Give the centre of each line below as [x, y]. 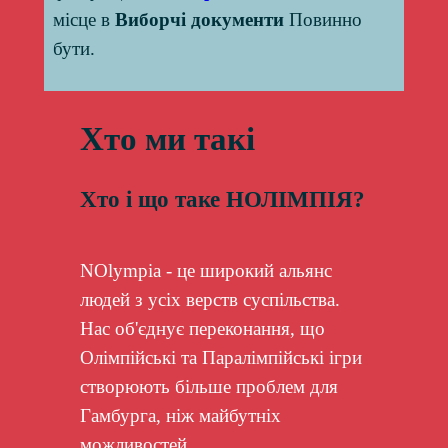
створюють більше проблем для [208, 386]
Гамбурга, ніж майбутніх [180, 415]
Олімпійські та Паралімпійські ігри [220, 357]
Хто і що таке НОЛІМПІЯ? [222, 199]
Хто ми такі [167, 138]
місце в [83, 19]
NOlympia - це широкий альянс [205, 270]
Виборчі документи [199, 19]
